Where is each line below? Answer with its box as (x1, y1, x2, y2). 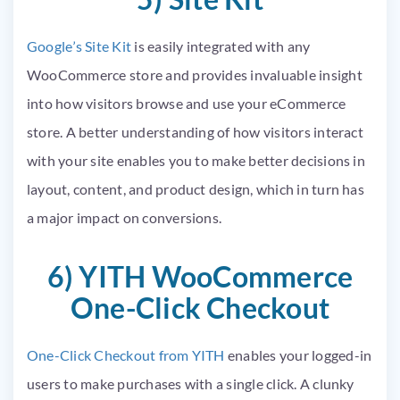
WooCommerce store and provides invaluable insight (27, 65, 362, 83)
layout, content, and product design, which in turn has (27, 179, 364, 197)
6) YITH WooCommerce (46, 258, 354, 294)
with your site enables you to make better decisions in (27, 151, 365, 169)
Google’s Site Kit (27, 37, 132, 54)
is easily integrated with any (131, 37, 311, 54)
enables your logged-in (224, 346, 372, 363)
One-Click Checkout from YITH (27, 346, 225, 363)
